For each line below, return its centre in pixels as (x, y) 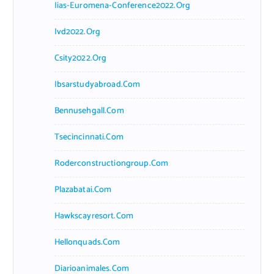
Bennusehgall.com (89, 111)
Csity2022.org (80, 58)
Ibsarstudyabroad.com (97, 84)
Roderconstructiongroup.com (111, 163)
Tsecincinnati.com (89, 137)
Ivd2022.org (77, 32)
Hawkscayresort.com (94, 216)
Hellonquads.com (87, 242)
